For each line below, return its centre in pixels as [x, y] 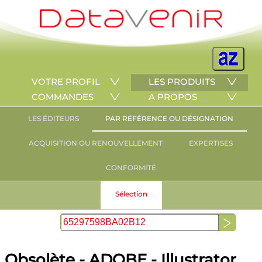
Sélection [131, 194]
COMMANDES [63, 97]
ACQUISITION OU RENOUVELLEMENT [96, 143]
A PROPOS [173, 97]
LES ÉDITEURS [54, 118]
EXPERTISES [211, 143]
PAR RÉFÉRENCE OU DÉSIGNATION [169, 118]
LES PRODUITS [182, 82]
